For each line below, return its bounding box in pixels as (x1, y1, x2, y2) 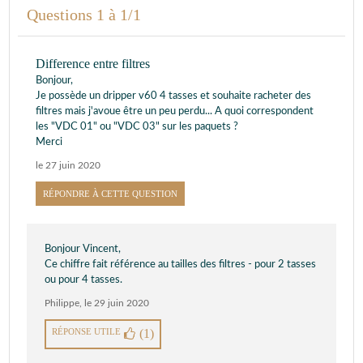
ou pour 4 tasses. (45, 274, 122, 285)
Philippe (45, 298, 79, 308)
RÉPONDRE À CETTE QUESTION (43, 188, 177, 199)
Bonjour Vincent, (45, 243, 121, 254)
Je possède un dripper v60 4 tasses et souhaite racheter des (36, 90, 311, 101)
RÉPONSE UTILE (52, 326, 121, 336)
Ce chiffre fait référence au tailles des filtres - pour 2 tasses (45, 258, 316, 270)
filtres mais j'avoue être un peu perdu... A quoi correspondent (36, 105, 314, 117)
